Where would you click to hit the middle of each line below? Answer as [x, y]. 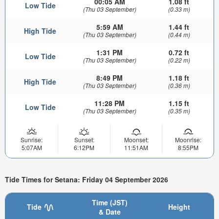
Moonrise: [188, 140]
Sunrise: [32, 140]
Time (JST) [109, 202]
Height [179, 207]
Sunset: [84, 140]
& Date [109, 211]
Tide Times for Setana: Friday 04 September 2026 [87, 180]
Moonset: [136, 140]
